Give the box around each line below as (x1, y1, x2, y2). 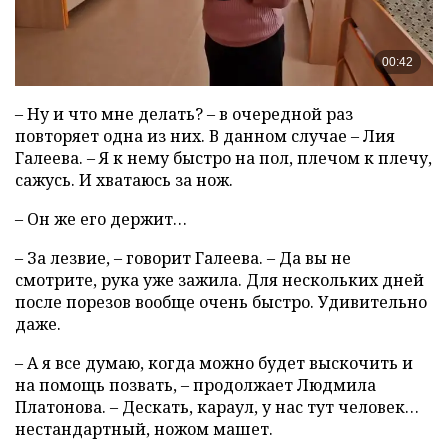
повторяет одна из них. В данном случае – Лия (15, 125, 395, 148)
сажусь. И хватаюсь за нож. (15, 169, 233, 192)
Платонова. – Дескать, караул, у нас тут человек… (15, 396, 419, 419)
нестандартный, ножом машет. (15, 418, 273, 441)
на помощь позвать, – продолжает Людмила (15, 374, 376, 397)
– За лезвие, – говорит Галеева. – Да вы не (15, 247, 351, 270)
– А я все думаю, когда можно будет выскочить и (15, 352, 413, 375)
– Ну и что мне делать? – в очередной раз (15, 103, 353, 126)
